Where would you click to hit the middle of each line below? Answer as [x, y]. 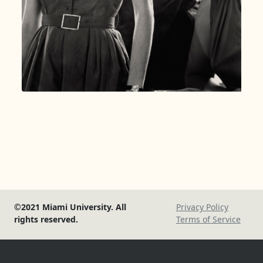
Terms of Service [208, 220]
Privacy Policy [202, 207]
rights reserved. [46, 220]
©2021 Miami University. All [70, 207]
